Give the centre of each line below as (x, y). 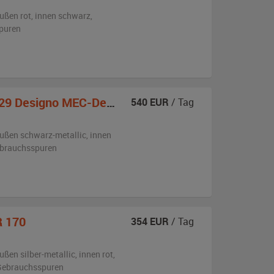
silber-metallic (47, 254)
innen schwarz (62, 16)
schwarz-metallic (53, 135)
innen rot (96, 254)
